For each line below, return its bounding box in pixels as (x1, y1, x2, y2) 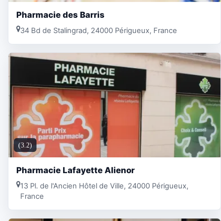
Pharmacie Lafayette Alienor (16, 165, 135, 176)
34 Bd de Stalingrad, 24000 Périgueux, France (20, 26, 177, 36)
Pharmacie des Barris (16, 10, 105, 20)
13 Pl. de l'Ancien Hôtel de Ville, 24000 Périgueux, (20, 182, 188, 191)
